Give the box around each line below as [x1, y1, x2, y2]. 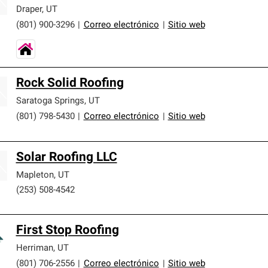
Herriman [16, 243, 53, 253]
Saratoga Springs [16, 96, 84, 106]
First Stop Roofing [16, 224, 119, 237]
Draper [16, 5, 42, 14]
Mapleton [16, 170, 54, 180]
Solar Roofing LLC [16, 151, 117, 164]
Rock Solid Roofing [16, 77, 124, 90]
